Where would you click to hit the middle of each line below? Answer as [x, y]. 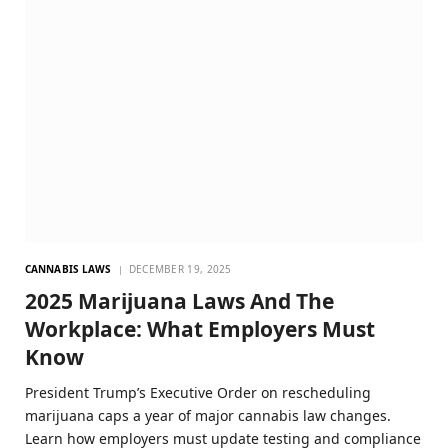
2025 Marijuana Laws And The [179, 301]
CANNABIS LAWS [68, 269]
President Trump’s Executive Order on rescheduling [198, 393]
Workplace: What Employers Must [200, 329]
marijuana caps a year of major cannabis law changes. [208, 416]
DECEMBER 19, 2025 [180, 269]
